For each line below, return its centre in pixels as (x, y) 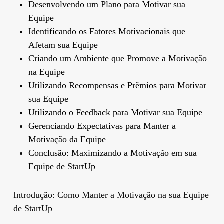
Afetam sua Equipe (63, 45)
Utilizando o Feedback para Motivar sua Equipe (115, 112)
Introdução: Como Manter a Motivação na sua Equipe (111, 195)
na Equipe (46, 72)
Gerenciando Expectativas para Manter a (102, 126)
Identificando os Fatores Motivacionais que (107, 31)
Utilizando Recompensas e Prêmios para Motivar (117, 85)
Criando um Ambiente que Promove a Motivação (117, 58)
